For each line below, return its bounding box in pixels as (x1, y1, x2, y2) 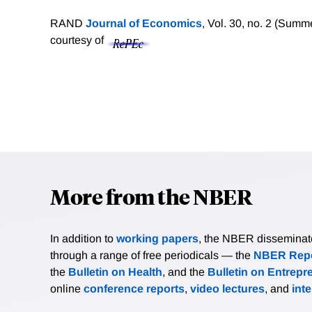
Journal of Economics (86, 17, 202, 30)
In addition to (50, 233, 116, 245)
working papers (116, 233, 198, 245)
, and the (162, 266, 208, 279)
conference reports (84, 283, 185, 295)
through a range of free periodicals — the (50, 249, 253, 262)
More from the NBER (50, 182, 252, 210)
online (50, 283, 84, 295)
